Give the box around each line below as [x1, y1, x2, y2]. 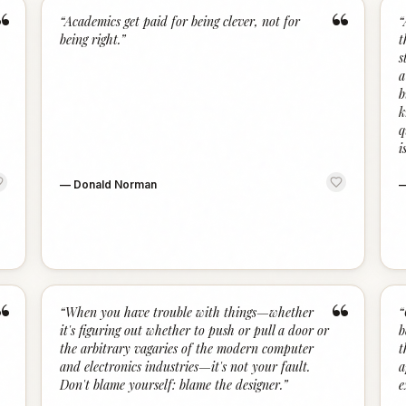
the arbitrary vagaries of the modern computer [60, 340, 314, 357]
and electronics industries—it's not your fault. [60, 358, 311, 375]
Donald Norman [73, 178, 158, 191]
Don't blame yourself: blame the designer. [60, 376, 284, 393]
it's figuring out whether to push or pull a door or [60, 322, 330, 339]
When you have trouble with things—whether [65, 304, 314, 321]
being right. [60, 31, 121, 48]
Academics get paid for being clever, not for [64, 13, 301, 30]
